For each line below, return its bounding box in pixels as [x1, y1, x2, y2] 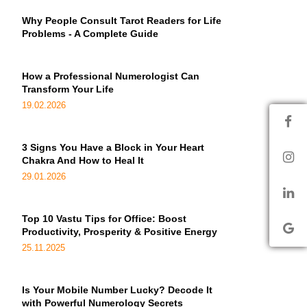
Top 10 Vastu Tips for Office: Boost [22, 213, 186, 224]
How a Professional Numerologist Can [22, 71, 199, 82]
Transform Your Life [22, 84, 114, 95]
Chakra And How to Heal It [22, 155, 144, 166]
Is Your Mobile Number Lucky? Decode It [22, 284, 212, 295]
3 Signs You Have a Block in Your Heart [22, 142, 204, 153]
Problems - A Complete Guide [22, 28, 158, 39]
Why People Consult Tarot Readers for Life [22, 15, 221, 26]
